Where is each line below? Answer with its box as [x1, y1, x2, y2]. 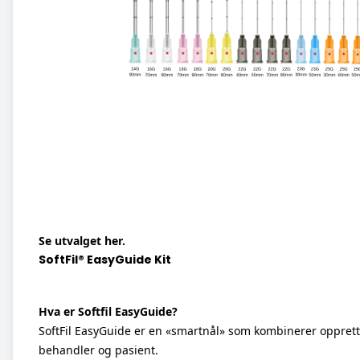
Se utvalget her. [39, 233, 125, 248]
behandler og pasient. [39, 342, 158, 358]
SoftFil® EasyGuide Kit [39, 252, 171, 268]
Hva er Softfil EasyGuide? [39, 304, 178, 319]
